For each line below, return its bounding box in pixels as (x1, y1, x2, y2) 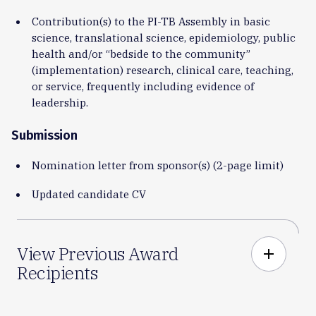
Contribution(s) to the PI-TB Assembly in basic (31, 13, 270, 28)
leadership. (31, 95, 88, 109)
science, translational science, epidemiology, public (31, 30, 296, 44)
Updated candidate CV (31, 186, 146, 201)
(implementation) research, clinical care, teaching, (31, 62, 293, 77)
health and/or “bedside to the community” (31, 46, 250, 61)
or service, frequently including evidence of (31, 78, 254, 93)
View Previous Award (17, 242, 178, 265)
